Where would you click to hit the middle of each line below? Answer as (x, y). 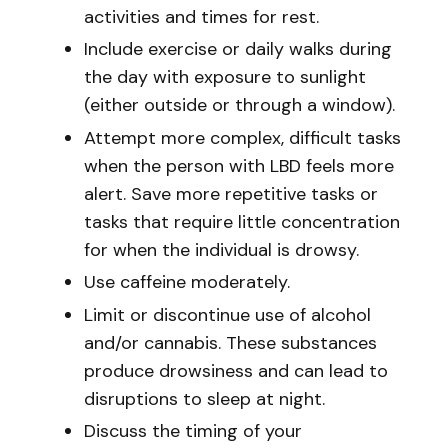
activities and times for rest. (201, 16)
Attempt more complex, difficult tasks (242, 137)
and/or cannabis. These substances (230, 342)
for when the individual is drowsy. (221, 249)
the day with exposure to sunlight (225, 77)
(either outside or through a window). (239, 105)
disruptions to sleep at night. (204, 398)
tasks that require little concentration (242, 221)
